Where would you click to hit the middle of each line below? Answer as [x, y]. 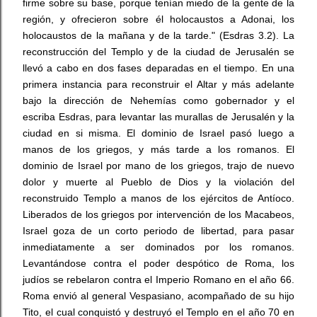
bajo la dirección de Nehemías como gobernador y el [158, 100]
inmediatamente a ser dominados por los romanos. [158, 247]
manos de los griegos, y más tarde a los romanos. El [158, 149]
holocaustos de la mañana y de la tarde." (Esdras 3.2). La [158, 35]
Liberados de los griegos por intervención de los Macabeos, [158, 214]
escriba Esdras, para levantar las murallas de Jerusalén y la [158, 117]
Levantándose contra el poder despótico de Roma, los [158, 263]
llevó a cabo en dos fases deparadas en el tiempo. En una [158, 68]
